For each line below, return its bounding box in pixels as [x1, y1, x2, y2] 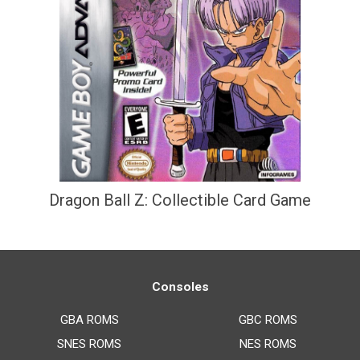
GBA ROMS [59, 313, 119, 328]
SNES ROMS [57, 337, 121, 352]
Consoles [151, 280, 209, 295]
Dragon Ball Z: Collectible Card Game [49, 190, 311, 210]
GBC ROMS [238, 313, 297, 328]
